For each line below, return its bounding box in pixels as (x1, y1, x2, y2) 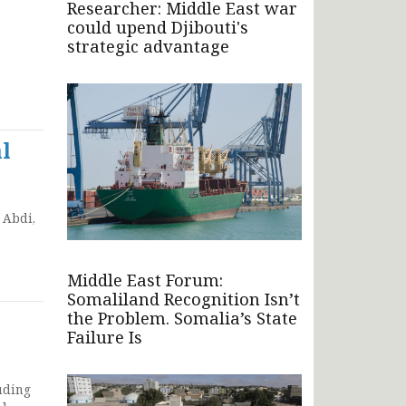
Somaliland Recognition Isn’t (67, 287, 300, 310)
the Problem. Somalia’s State (67, 306, 297, 329)
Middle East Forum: (67, 268, 223, 291)
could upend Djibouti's (67, 15, 248, 38)
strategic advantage (67, 34, 229, 57)
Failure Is (67, 325, 142, 348)
